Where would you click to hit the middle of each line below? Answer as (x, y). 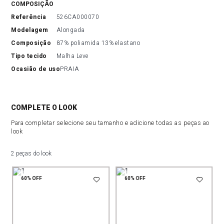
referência (31, 17)
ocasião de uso (38, 69)
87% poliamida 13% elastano (98, 43)
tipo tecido (31, 56)
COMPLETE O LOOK (44, 107)
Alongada (70, 30)
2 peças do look (31, 153)
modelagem (32, 30)
